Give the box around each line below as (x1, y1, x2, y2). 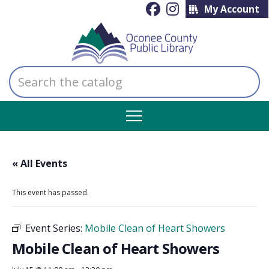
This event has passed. (12, 187, 89, 198)
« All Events (12, 157, 67, 170)
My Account (204, 2, 259, 16)
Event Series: (25, 222, 85, 235)
